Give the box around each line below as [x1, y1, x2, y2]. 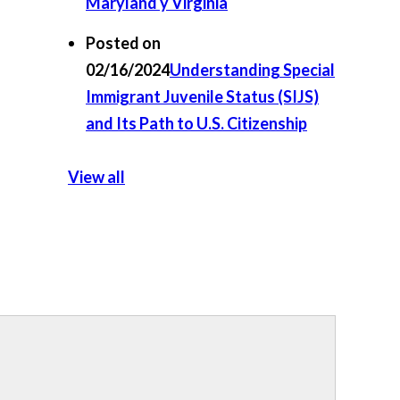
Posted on [86, 33, 161, 53]
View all [68, 167, 125, 187]
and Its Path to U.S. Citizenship [86, 113, 307, 133]
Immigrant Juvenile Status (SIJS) [86, 87, 319, 106]
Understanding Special [170, 60, 335, 79]
